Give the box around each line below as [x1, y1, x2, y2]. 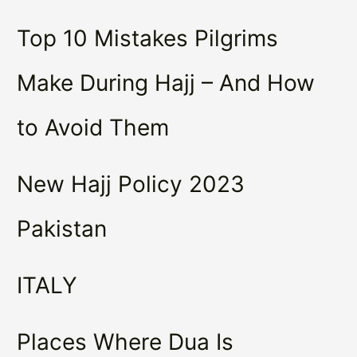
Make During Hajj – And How [17, 69, 316, 96]
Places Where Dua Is [17, 328, 234, 355]
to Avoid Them [17, 113, 170, 141]
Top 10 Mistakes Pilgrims [17, 24, 279, 52]
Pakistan [17, 214, 108, 242]
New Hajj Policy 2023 [17, 170, 245, 198]
